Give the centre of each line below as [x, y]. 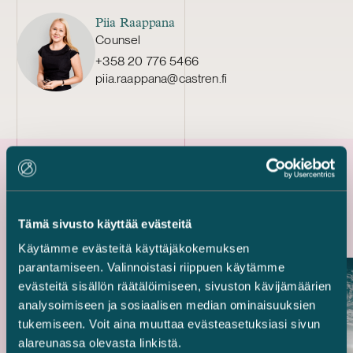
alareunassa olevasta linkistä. [100, 343]
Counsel [118, 39]
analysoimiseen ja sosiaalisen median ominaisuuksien [167, 305]
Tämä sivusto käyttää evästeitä [105, 223]
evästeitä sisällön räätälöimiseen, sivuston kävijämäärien [175, 286]
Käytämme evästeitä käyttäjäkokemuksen [134, 248]
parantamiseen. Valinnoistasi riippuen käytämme [151, 267]
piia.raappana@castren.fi [162, 78]
